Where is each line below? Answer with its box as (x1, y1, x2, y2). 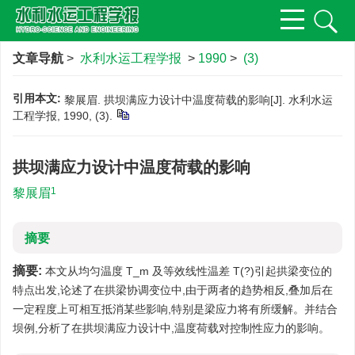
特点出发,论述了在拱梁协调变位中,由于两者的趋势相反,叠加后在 (13, 284, 333, 296)
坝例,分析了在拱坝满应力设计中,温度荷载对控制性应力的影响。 (13, 322, 330, 334)
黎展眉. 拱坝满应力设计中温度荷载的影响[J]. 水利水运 (64, 94, 333, 106)
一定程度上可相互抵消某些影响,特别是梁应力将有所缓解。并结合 (13, 303, 338, 315)
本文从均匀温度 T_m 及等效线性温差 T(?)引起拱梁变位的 (42, 265, 332, 277)
